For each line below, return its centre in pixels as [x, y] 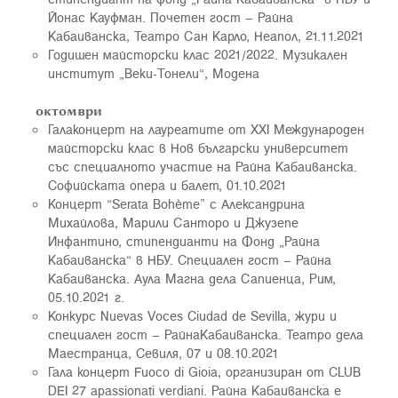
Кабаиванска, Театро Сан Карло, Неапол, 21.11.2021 [206, 36]
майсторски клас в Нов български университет [198, 147]
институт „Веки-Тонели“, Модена [154, 73]
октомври [69, 110]
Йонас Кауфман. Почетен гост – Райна [171, 17]
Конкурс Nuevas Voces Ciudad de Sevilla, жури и [192, 315]
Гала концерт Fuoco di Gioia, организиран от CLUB [204, 371]
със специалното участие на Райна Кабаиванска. [203, 166]
